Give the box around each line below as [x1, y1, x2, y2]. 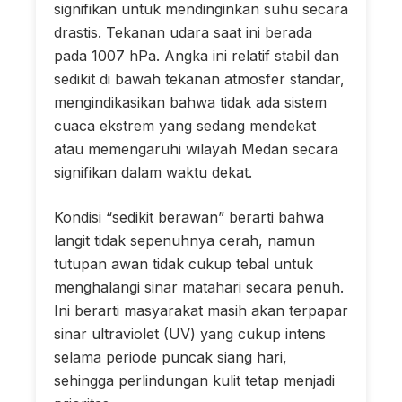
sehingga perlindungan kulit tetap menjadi [54, 371, 335, 389]
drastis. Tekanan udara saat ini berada [54, 22, 312, 41]
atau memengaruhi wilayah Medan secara [54, 139, 338, 158]
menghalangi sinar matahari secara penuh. [54, 277, 344, 296]
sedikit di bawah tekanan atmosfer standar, [54, 69, 345, 88]
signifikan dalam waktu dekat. [54, 162, 252, 181]
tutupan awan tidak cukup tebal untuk [54, 254, 313, 273]
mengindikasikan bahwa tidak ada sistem [54, 92, 327, 111]
